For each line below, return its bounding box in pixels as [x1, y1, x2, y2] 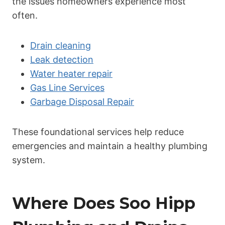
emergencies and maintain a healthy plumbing [12, 140, 207, 151]
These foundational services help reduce [12, 126, 184, 137]
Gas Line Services [30, 82, 104, 93]
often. [12, 10, 38, 21]
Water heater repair [30, 68, 113, 79]
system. [12, 154, 45, 165]
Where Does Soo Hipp [12, 193, 195, 213]
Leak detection [30, 54, 93, 65]
